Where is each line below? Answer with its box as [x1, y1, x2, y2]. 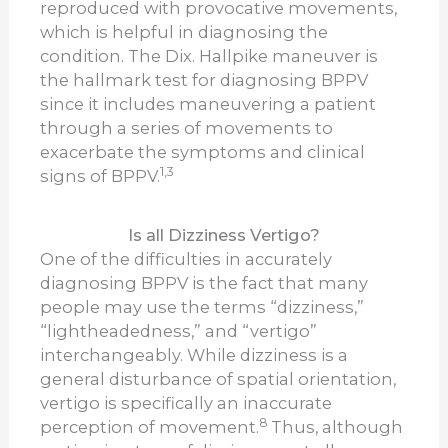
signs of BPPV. [40, 166, 161, 187]
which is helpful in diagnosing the [40, 22, 329, 43]
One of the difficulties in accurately [40, 249, 333, 270]
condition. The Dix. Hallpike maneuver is [40, 46, 379, 67]
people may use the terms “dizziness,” [40, 297, 365, 318]
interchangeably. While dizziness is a [40, 345, 349, 366]
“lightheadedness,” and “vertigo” [40, 321, 318, 342]
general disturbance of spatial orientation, [40, 369, 397, 390]
